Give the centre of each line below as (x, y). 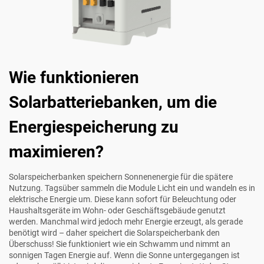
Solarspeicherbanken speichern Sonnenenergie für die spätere (121, 177)
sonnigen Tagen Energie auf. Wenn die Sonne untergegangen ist (124, 255)
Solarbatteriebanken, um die (113, 103)
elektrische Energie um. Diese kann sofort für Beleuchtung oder (123, 199)
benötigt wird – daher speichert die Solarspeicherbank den (114, 233)
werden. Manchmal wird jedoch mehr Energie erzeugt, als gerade (126, 222)
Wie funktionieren (74, 78)
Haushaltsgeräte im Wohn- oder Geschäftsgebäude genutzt (117, 211)
